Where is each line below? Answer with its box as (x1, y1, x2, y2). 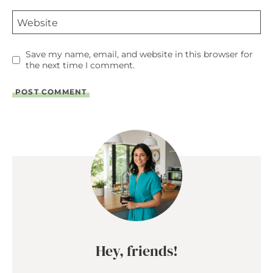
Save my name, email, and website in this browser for (25, 49, 253, 60)
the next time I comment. (25, 60, 135, 71)
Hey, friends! (95, 241, 178, 261)
